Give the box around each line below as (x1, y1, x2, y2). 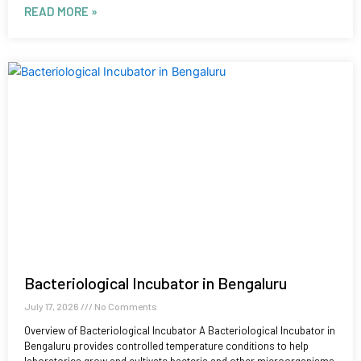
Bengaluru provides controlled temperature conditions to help (24, 339, 309, 353)
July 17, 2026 (24, 301, 81, 313)
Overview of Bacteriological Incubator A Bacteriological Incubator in (24, 324, 335, 338)
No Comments (93, 301, 157, 313)
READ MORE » (24, 4, 98, 19)
